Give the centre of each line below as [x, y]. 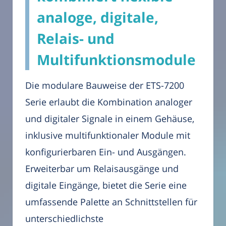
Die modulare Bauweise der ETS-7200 [105, 86]
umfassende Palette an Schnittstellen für [111, 202]
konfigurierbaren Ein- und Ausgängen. [106, 152]
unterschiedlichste [64, 219]
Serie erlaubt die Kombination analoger [109, 102]
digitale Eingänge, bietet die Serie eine [106, 185]
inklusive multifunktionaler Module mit [108, 135]
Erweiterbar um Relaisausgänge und [102, 169]
